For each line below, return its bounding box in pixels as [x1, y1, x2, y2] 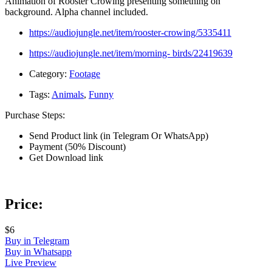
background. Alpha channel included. [5, 6, 148, 17]
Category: [29, 68, 67, 79]
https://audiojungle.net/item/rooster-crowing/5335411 [29, 27, 231, 38]
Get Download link [29, 152, 103, 163]
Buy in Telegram [5, 235, 69, 246]
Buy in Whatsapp [5, 246, 72, 257]
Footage [69, 68, 100, 79]
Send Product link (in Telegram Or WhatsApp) [29, 130, 208, 141]
